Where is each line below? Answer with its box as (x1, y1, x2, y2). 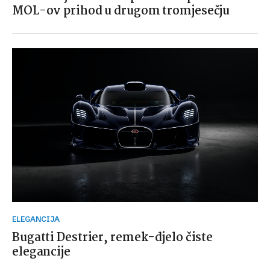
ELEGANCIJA (16, 215, 60, 224)
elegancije (12, 243, 71, 262)
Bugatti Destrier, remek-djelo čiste (12, 228, 213, 248)
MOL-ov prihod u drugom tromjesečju (12, 2, 230, 21)
